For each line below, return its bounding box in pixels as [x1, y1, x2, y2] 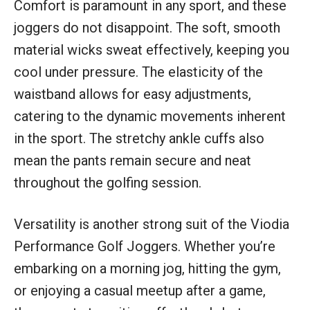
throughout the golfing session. [14, 174, 201, 191]
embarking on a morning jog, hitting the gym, [14, 259, 281, 277]
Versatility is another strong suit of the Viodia [14, 215, 289, 232]
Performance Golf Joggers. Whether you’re [14, 237, 275, 255]
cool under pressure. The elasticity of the [14, 63, 263, 80]
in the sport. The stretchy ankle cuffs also [14, 129, 264, 147]
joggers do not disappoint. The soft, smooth [14, 19, 280, 36]
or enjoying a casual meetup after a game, [14, 282, 266, 299]
